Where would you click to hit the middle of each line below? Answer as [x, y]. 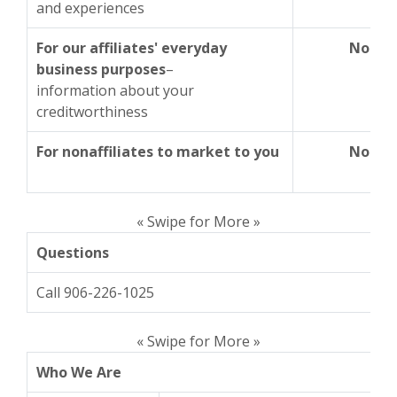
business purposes [101, 69]
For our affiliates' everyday [132, 48]
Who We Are [79, 372]
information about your [115, 90]
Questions [73, 253]
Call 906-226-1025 [95, 292]
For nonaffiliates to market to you [158, 152]
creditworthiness [92, 112]
